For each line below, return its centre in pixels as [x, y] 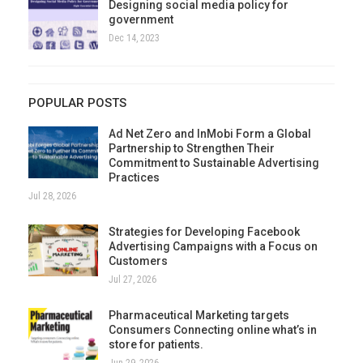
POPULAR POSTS [77, 103]
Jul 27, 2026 [132, 280]
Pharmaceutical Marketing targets [199, 316]
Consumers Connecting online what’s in [213, 330]
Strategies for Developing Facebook [204, 232]
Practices [134, 178]
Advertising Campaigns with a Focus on [213, 247]
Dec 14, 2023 [134, 38]
